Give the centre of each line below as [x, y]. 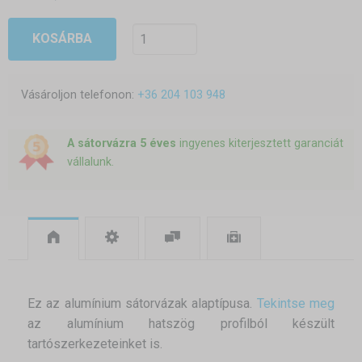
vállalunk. [90, 162]
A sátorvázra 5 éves [121, 144]
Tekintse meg [296, 304]
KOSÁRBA [62, 39]
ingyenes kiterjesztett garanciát [259, 144]
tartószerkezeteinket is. [95, 344]
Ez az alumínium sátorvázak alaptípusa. [142, 304]
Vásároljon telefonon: [79, 95]
